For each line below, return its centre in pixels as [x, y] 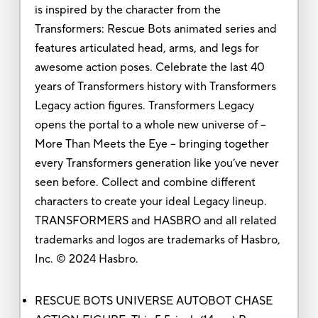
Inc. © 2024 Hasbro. [86, 259]
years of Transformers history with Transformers [155, 86]
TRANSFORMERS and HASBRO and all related [155, 220]
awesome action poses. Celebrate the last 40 [149, 67]
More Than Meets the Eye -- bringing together [152, 144]
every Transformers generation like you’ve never [157, 163]
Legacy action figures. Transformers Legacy [144, 105]
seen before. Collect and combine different [145, 182]
